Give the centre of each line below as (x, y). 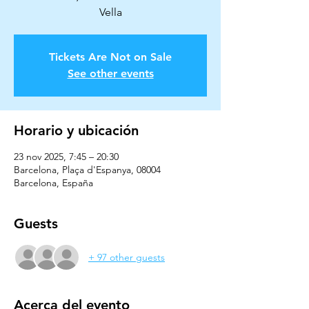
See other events (110, 73)
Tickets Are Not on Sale (110, 57)
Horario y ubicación (76, 130)
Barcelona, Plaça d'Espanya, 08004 (87, 170)
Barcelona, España (53, 183)
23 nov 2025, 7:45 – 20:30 (66, 157)
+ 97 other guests (127, 257)
